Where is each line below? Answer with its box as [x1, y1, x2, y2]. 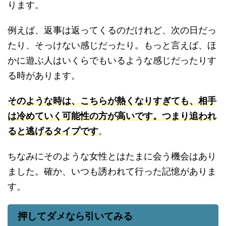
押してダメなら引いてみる [18, 211, 133, 221]
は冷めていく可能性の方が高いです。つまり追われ [8, 110, 216, 121]
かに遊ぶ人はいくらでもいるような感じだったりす [8, 55, 216, 66]
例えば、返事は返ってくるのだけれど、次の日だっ [8, 25, 216, 35]
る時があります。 [8, 70, 80, 81]
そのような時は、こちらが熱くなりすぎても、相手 [8, 95, 216, 106]
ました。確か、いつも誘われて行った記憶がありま [8, 166, 216, 177]
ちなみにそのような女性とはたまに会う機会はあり [8, 151, 216, 161]
